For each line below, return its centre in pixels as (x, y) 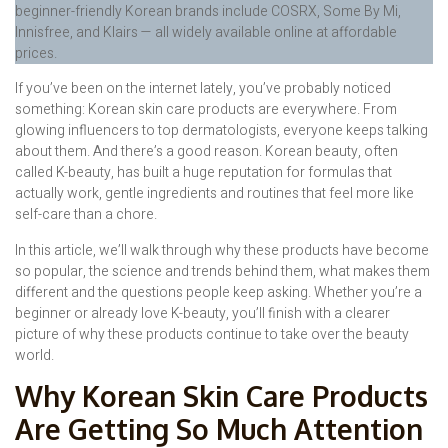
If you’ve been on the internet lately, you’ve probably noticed (203, 89)
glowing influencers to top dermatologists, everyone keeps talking (221, 131)
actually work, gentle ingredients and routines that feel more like (214, 194)
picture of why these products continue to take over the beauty (212, 334)
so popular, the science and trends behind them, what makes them (222, 271)
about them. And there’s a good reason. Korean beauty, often (206, 152)
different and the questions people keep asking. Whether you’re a (218, 292)
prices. (36, 53)
